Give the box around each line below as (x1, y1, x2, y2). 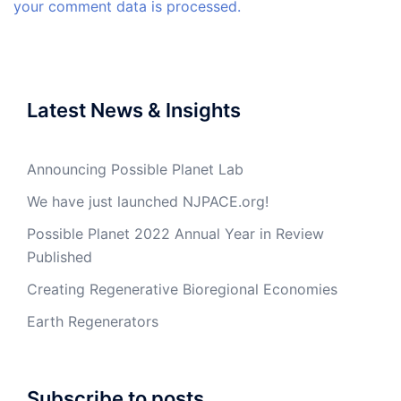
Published (27, 247, 92, 266)
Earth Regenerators (27, 311, 158, 330)
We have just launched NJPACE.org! (27, 192, 269, 210)
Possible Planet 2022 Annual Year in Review (27, 224, 324, 243)
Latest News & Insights (27, 98, 241, 122)
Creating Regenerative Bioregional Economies (27, 279, 337, 298)
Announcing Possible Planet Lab (27, 159, 243, 178)
